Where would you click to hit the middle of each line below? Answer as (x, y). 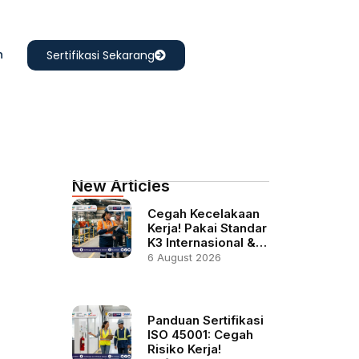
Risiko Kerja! (184, 349)
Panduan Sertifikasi (205, 320)
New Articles (121, 186)
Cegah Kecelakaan (203, 214)
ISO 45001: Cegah (200, 335)
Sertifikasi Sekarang (100, 55)
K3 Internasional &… (207, 242)
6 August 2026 (184, 257)
